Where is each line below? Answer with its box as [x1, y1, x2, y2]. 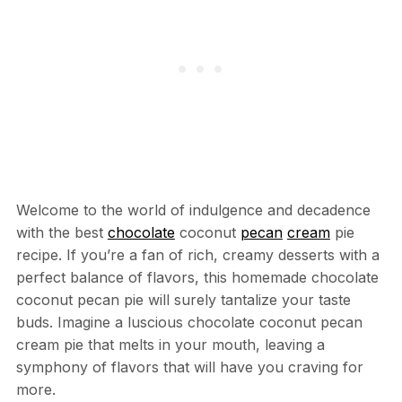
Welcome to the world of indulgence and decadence [15, 200, 371, 219]
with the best [15, 223, 108, 241]
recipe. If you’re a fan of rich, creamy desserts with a [15, 245, 380, 264]
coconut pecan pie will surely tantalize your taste [15, 290, 351, 309]
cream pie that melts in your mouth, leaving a [15, 335, 325, 354]
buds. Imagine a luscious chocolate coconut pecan [15, 312, 363, 331]
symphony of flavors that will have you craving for [15, 357, 363, 376]
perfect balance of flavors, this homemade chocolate [15, 267, 379, 286]
